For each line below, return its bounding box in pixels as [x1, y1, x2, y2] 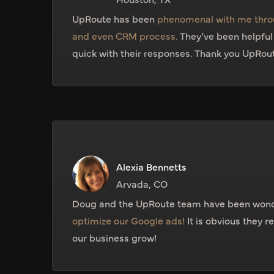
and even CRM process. [72, 29, 178, 43]
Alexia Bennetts [116, 160, 187, 174]
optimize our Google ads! [72, 213, 185, 228]
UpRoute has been [72, 12, 158, 26]
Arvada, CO [116, 177, 168, 191]
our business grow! [72, 231, 157, 245]
